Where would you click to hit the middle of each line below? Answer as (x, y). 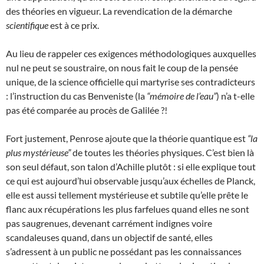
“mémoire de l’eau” (181, 96)
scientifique (27, 25)
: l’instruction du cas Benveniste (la (76, 96)
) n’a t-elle (235, 96)
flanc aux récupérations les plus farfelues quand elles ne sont (128, 209)
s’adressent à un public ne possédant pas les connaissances (124, 251)
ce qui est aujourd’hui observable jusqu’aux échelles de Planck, (131, 181)
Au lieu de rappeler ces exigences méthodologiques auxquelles (131, 53)
